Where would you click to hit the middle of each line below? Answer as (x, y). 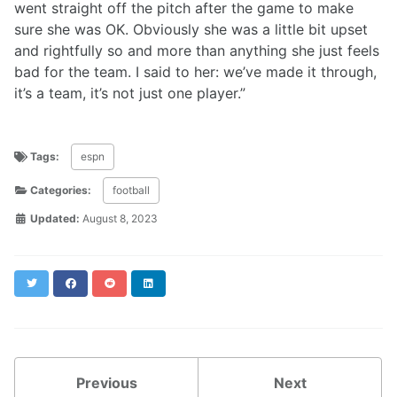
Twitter (56, 282)
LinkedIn (176, 282)
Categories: (61, 190)
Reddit (132, 282)
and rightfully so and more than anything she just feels (197, 50)
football (131, 190)
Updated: (54, 218)
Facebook (101, 282)
